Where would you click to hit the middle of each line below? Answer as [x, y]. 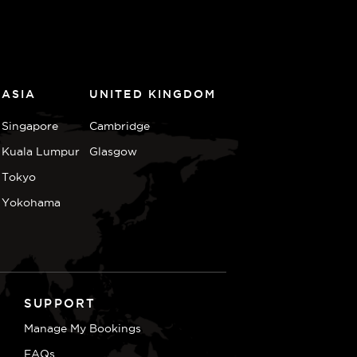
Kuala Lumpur [41, 151]
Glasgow [114, 151]
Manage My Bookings [82, 328]
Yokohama [31, 202]
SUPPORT [60, 303]
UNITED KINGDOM [153, 94]
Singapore [30, 126]
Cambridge [120, 126]
